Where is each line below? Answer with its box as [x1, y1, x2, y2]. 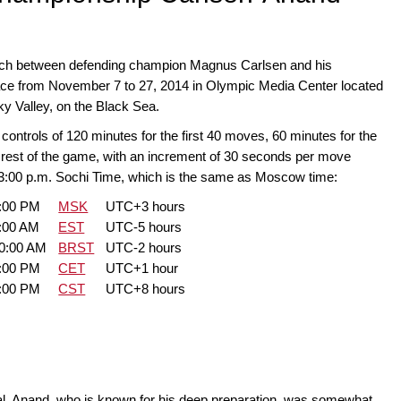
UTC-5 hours [106, 219, 183, 235]
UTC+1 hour [106, 260, 179, 277]
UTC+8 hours [106, 281, 186, 297]
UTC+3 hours [106, 199, 186, 215]
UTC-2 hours [106, 240, 183, 256]
